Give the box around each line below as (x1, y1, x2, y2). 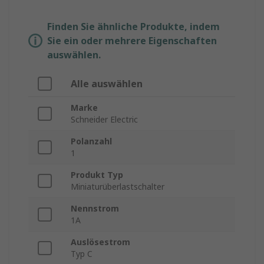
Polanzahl (71, 136, 112, 147)
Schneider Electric (71, 114, 138, 126)
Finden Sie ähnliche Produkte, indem (47, 20, 220, 34)
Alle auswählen (71, 77, 143, 91)
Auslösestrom (71, 236, 130, 248)
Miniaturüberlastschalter (71, 181, 164, 193)
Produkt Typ (71, 169, 123, 181)
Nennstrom (71, 203, 119, 214)
